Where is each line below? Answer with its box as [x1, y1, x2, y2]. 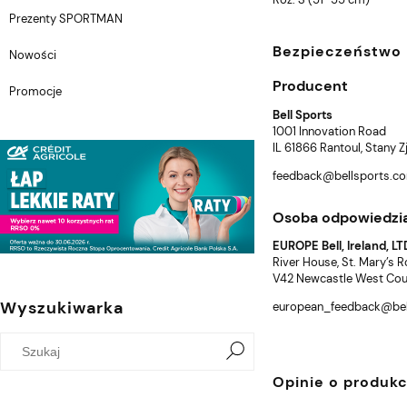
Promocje [9, 83, 62, 99]
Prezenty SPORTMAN [9, 10, 123, 26]
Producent [273, 75, 348, 95]
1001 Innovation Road [273, 123, 386, 139]
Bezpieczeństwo [273, 41, 402, 61]
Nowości [9, 46, 56, 63]
